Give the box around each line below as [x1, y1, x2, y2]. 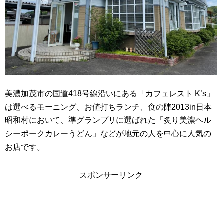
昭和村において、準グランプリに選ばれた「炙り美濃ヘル [5, 115, 211, 124]
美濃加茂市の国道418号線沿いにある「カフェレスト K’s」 [5, 89, 214, 98]
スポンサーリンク [79, 170, 143, 179]
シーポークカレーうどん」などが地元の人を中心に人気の [5, 129, 211, 138]
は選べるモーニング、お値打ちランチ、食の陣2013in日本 [5, 102, 212, 111]
